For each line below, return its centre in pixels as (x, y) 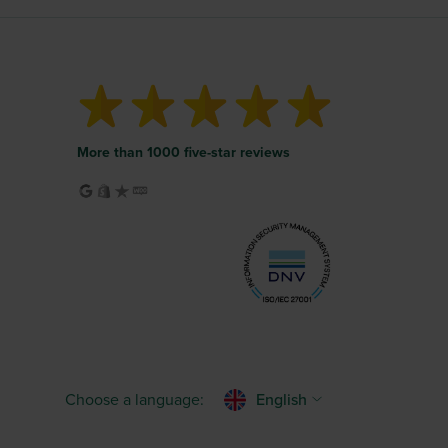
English (281, 400)
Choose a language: (134, 400)
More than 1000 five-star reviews (183, 152)
